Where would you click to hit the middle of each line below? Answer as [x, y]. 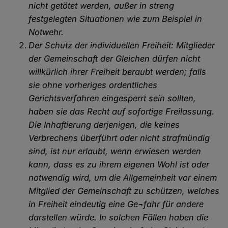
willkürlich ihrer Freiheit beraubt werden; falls [118, 72]
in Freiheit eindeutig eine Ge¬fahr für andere [116, 204]
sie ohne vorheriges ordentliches [93, 85]
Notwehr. [46, 32]
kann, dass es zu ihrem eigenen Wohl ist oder [119, 165]
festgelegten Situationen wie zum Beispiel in [116, 19]
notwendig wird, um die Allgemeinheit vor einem [123, 178]
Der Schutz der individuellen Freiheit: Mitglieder [122, 46]
